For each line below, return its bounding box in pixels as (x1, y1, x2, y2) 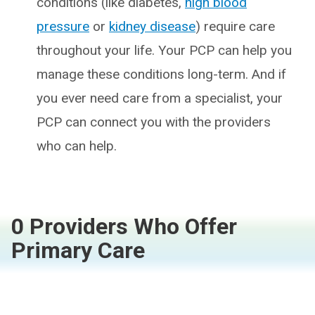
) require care (195, 18, 275, 34)
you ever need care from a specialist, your (37, 90, 283, 106)
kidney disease (109, 18, 195, 34)
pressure (37, 18, 89, 34)
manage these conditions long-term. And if (37, 66, 286, 82)
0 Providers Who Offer (11, 213, 237, 240)
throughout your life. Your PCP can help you (37, 42, 292, 58)
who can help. (37, 138, 117, 154)
